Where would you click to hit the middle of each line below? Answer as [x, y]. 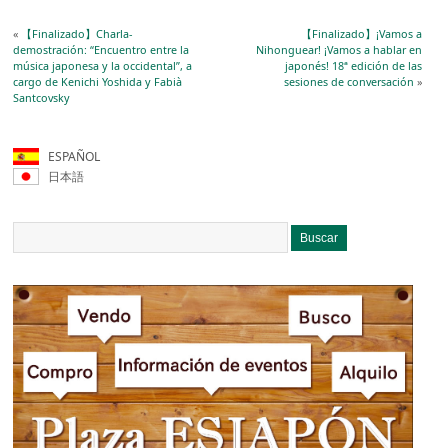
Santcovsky [42, 97]
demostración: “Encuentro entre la [101, 49]
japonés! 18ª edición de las [353, 65]
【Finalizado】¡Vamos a [361, 33]
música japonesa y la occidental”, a [103, 65]
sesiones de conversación [348, 81]
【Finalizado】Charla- [77, 33]
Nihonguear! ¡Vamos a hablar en [338, 49]
